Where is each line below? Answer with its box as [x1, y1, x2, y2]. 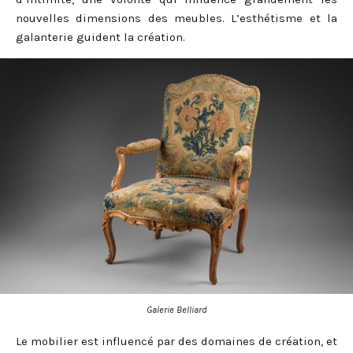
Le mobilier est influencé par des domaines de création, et [16, 333, 337, 348]
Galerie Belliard [146, 303, 207, 315]
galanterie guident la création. [16, 30, 185, 45]
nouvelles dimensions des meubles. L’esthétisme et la [16, 11, 337, 26]
